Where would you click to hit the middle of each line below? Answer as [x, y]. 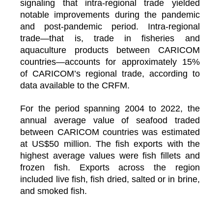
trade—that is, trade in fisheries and [110, 38]
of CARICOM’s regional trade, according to [110, 73]
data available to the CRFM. [75, 85]
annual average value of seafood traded [110, 120]
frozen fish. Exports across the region [110, 167]
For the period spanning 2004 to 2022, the [110, 108]
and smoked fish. [54, 191]
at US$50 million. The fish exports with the [110, 144]
